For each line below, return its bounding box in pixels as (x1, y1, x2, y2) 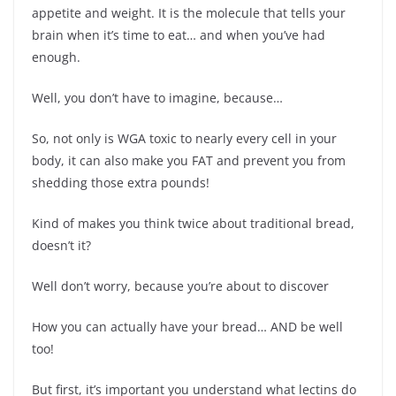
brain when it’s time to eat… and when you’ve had (32, 26, 325, 43)
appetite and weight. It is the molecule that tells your (32, 4, 346, 21)
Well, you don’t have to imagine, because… (32, 88, 283, 106)
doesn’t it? (32, 236, 91, 254)
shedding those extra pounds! (32, 173, 209, 191)
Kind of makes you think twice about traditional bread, (32, 214, 354, 232)
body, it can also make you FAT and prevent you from (32, 151, 346, 169)
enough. (32, 48, 80, 65)
